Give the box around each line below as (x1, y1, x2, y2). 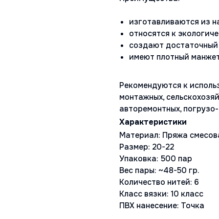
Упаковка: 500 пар (119, 153, 192, 164)
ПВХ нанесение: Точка (119, 200, 204, 211)
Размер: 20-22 (119, 142, 174, 153)
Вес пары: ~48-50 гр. (119, 165, 199, 176)
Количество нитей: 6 (119, 177, 199, 188)
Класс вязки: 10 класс (119, 189, 203, 199)
